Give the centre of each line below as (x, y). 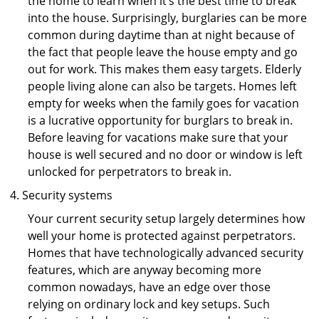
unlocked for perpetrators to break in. (130, 172)
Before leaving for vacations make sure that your (158, 137)
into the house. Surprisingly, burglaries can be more (167, 18)
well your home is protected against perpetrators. (162, 236)
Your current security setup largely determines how (166, 219)
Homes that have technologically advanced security (166, 253)
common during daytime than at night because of (161, 35)
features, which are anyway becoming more (145, 270)
